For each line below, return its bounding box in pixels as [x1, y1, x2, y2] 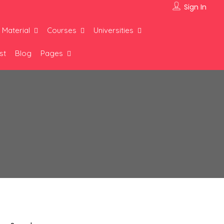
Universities [93, 25, 134, 35]
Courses [47, 25, 77, 35]
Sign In [183, 2, 206, 12]
